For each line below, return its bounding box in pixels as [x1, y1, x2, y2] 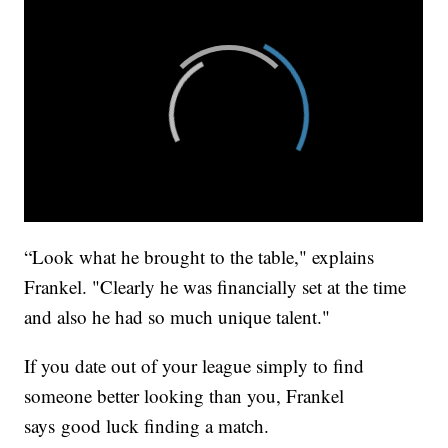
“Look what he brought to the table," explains [24, 243, 375, 269]
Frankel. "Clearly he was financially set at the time [24, 273, 407, 299]
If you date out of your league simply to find [24, 352, 365, 378]
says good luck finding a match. [24, 412, 276, 438]
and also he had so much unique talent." [24, 303, 343, 329]
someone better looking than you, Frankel [24, 382, 345, 408]
